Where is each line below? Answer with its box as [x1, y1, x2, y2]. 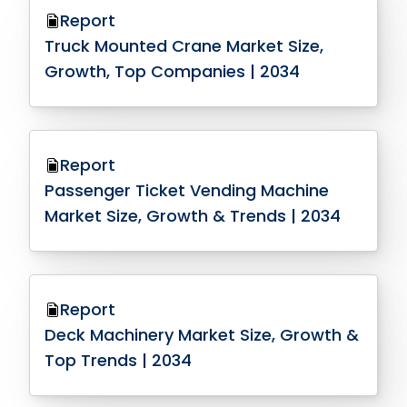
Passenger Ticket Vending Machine [45, 179, 330, 202]
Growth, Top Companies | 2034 [45, 60, 301, 83]
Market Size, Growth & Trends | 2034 [45, 204, 342, 227]
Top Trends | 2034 [45, 349, 193, 372]
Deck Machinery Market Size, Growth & [45, 323, 360, 346]
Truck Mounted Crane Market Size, [45, 35, 324, 57]
